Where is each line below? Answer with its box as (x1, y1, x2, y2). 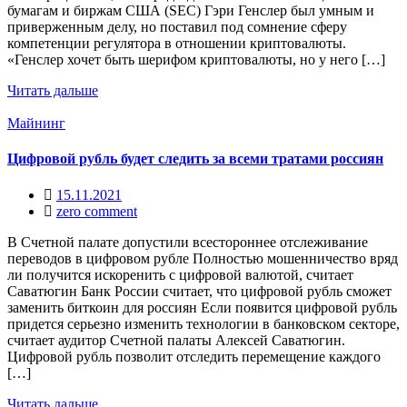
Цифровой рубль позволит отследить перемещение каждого (7, 348, 381, 364)
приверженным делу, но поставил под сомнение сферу (7, 19, 347, 35)
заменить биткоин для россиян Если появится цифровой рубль (7, 299, 397, 315)
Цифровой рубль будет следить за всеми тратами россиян (7, 151, 383, 167)
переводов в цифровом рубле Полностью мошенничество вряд (7, 250, 398, 266)
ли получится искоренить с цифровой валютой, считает (7, 266, 353, 283)
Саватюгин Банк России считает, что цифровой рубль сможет (7, 283, 392, 299)
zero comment (56, 203, 137, 219)
